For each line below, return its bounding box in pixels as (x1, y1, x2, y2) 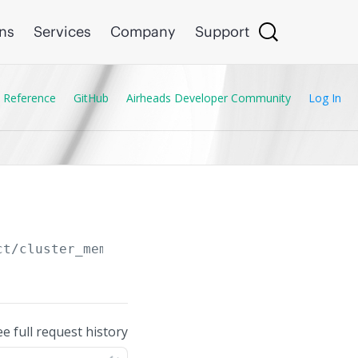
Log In (308, 89, 341, 105)
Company (110, 22, 176, 41)
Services (34, 22, 91, 41)
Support (195, 22, 249, 41)
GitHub (74, 89, 109, 105)
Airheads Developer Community (126, 89, 291, 105)
